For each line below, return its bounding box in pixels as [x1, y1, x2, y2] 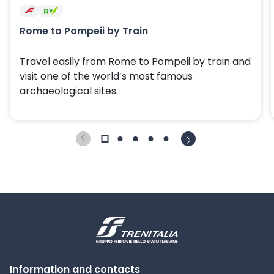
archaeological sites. [20, 84, 118, 98]
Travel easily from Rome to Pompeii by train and [20, 54, 251, 68]
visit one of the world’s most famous [20, 69, 193, 83]
